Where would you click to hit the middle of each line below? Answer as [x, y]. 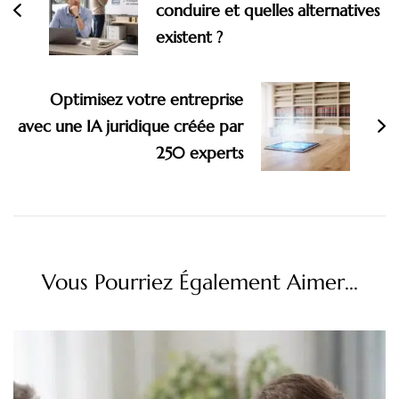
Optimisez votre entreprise [147, 100]
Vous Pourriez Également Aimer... [199, 283]
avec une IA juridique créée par [130, 126]
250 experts [199, 153]
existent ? [189, 37]
